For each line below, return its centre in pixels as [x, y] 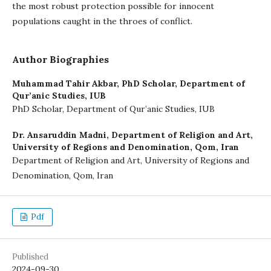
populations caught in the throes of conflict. [102, 21]
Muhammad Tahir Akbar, [67, 83]
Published [30, 257]
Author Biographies [60, 59]
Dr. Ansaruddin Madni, [62, 135]
